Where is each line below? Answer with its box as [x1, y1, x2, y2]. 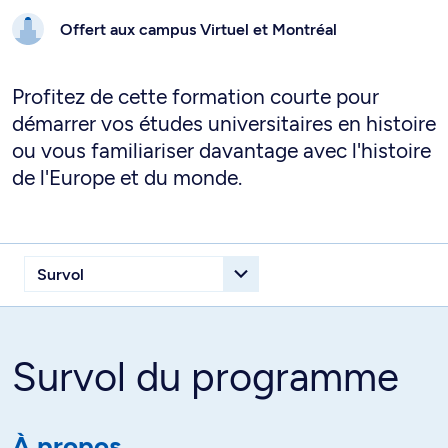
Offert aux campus [60, 19, 200, 39]
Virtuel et [200, 19, 272, 39]
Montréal [272, 19, 337, 39]
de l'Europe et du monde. [12, 165, 242, 190]
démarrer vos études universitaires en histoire [12, 111, 436, 136]
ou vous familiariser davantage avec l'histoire [12, 138, 431, 163]
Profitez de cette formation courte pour [12, 84, 379, 109]
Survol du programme [12, 353, 399, 401]
